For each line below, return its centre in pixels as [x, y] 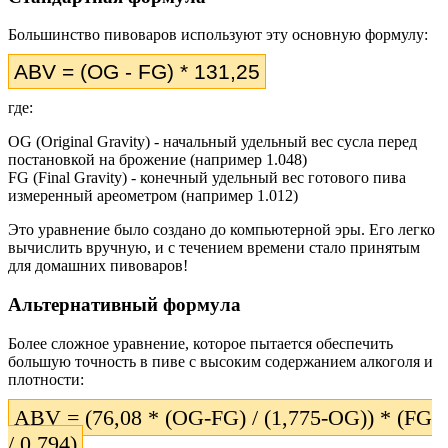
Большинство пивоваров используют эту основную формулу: [218, 35]
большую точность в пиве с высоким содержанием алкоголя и [220, 361]
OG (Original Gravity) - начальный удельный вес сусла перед [212, 142]
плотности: [46, 379]
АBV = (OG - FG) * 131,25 [137, 72]
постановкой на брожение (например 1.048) [157, 160]
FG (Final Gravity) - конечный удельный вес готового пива [207, 178]
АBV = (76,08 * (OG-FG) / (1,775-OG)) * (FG [223, 417]
